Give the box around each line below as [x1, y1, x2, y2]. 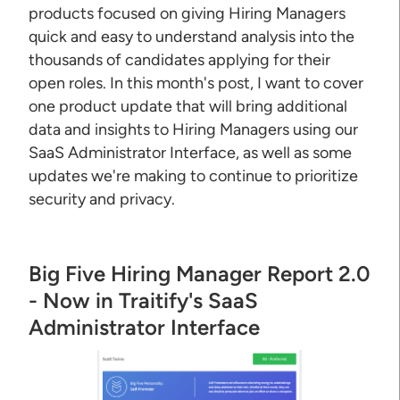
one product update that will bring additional [29, 96, 348, 116]
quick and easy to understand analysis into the [29, 26, 355, 46]
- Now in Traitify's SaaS [29, 287, 259, 313]
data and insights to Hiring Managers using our [29, 119, 359, 139]
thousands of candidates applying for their [29, 49, 331, 70]
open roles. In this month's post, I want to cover [29, 72, 364, 93]
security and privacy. [29, 188, 176, 209]
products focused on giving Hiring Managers [29, 3, 346, 23]
